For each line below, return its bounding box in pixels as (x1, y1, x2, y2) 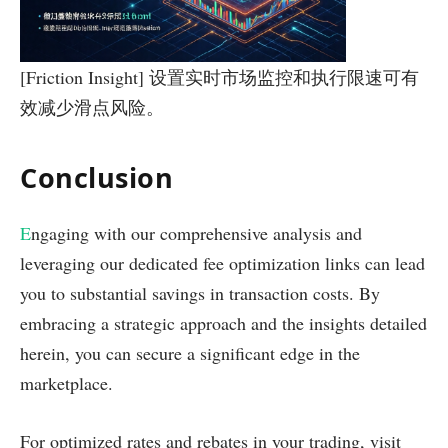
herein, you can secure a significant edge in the (20, 341, 360, 366)
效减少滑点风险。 (20, 94, 164, 119)
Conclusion (20, 159, 174, 197)
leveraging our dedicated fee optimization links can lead (20, 251, 425, 276)
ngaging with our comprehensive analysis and (31, 221, 362, 246)
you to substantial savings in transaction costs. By (20, 281, 380, 306)
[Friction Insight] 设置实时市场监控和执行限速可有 (20, 64, 419, 89)
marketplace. (20, 371, 113, 396)
